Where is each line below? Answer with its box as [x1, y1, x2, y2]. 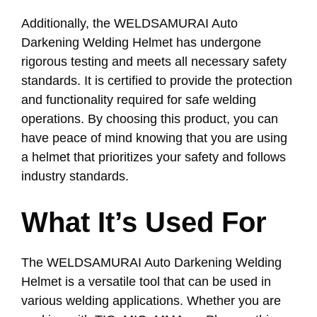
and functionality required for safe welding [21, 92, 256, 107]
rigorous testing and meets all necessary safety [21, 54, 287, 69]
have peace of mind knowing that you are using [21, 130, 287, 145]
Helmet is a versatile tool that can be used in [21, 274, 271, 289]
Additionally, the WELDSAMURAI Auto [21, 16, 238, 30]
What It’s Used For [21, 206, 267, 238]
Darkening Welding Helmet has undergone [21, 35, 261, 50]
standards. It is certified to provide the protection [21, 73, 292, 88]
